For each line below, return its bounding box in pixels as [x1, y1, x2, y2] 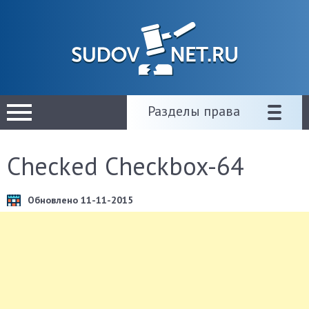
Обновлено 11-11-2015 [28, 194, 133, 206]
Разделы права [148, 102, 240, 120]
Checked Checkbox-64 [7, 150, 244, 182]
